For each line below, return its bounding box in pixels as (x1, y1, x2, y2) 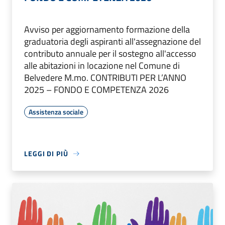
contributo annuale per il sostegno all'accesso (24, 47, 196, 61)
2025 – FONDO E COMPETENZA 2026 (24, 83, 169, 97)
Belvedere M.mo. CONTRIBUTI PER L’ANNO (24, 71, 186, 85)
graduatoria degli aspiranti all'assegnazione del (24, 35, 201, 49)
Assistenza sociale (29, 106, 83, 118)
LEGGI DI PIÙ (24, 148, 68, 159)
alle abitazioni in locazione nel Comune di (24, 59, 180, 73)
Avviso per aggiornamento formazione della (24, 23, 190, 37)
